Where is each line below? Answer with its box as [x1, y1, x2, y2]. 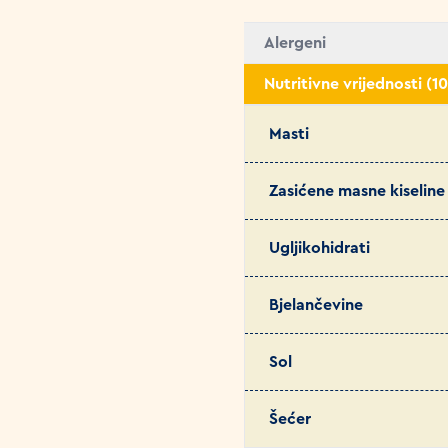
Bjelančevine [269, 297, 363, 313]
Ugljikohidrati [269, 240, 370, 256]
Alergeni [264, 35, 326, 51]
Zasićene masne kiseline [269, 183, 445, 199]
